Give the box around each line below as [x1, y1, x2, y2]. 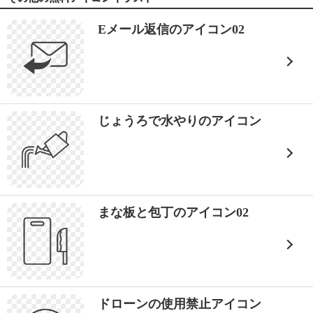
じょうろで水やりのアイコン [98, 114, 261, 128]
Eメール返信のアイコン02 [98, 22, 245, 36]
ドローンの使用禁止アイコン [98, 297, 261, 311]
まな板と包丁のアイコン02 [98, 205, 249, 219]
